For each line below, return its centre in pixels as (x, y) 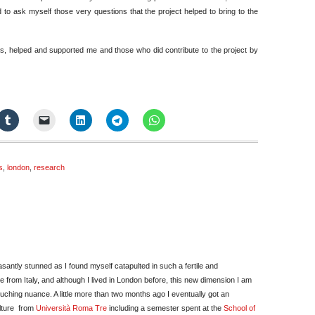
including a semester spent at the (164, 308)
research (49, 167)
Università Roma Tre (71, 308)
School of (238, 308)
